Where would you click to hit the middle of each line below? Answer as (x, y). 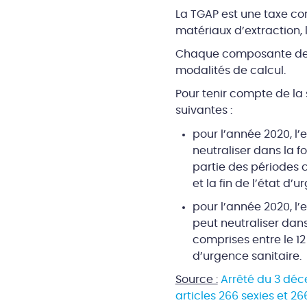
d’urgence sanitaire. (247, 256)
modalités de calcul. (230, 71)
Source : (196, 280)
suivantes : (204, 110)
